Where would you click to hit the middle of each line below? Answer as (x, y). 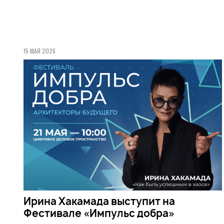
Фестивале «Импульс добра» (99, 213)
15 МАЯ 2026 (39, 50)
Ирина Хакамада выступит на (99, 201)
